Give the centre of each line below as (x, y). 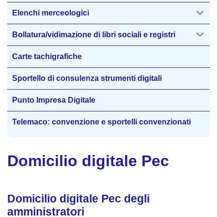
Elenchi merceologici (51, 13)
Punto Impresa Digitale (54, 100)
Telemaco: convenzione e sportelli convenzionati (101, 122)
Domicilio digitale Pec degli (78, 199)
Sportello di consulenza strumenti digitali (87, 78)
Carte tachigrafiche (47, 56)
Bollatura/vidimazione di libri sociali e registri (94, 35)
